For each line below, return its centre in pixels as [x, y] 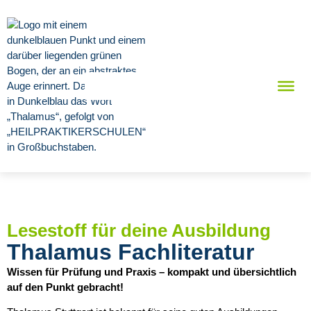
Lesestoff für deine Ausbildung [139, 230]
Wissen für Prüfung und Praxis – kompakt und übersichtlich [152, 272]
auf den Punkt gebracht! [65, 287]
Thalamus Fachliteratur [131, 252]
